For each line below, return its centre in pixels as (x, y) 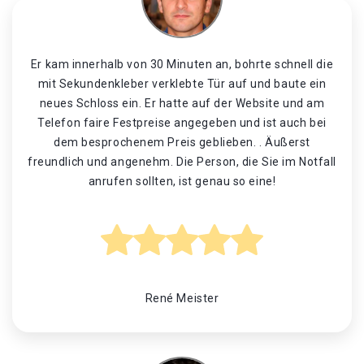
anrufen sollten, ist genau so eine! (182, 181)
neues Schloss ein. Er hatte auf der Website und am (182, 103)
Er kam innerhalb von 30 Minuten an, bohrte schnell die (182, 64)
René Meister (182, 298)
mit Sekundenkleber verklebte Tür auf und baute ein (182, 84)
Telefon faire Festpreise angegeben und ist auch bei (182, 123)
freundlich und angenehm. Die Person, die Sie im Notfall (182, 162)
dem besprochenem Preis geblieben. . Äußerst (182, 142)
